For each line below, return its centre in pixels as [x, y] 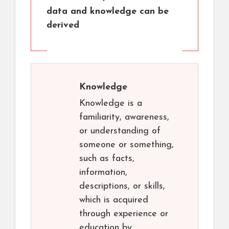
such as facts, [107, 159]
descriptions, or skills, [122, 187]
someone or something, [127, 145]
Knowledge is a [111, 104]
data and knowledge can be [108, 12]
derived [63, 26]
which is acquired [114, 200]
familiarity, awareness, [124, 118]
